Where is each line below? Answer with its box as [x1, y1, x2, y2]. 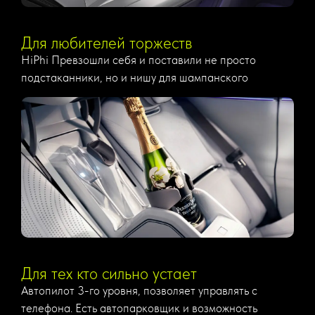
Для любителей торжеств [21, 33, 192, 53]
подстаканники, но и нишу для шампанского [21, 70, 248, 85]
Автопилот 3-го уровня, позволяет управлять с [21, 283, 257, 297]
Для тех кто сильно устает [21, 263, 197, 283]
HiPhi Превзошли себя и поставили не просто [21, 53, 256, 67]
